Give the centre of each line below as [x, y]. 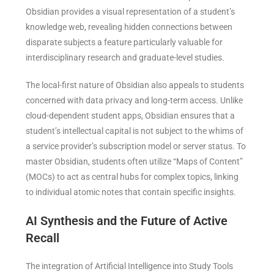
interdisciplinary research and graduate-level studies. [128, 58]
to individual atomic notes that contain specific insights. [134, 192]
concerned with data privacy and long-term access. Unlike [135, 101]
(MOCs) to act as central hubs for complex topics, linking [132, 177]
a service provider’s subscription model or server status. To [136, 146]
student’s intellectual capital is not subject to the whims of [135, 131]
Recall [43, 238]
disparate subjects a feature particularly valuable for [124, 43]
